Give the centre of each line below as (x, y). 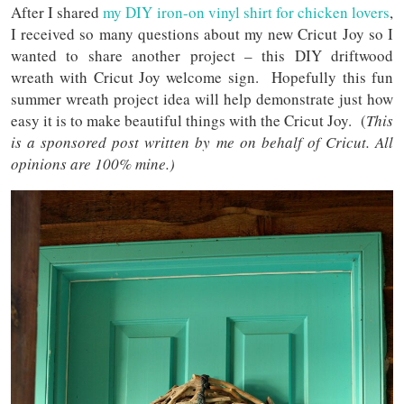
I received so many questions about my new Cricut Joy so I (202, 34)
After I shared (57, 12)
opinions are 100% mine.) (93, 164)
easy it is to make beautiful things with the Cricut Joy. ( (188, 120)
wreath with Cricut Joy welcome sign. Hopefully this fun (202, 77)
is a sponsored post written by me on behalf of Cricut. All (202, 142)
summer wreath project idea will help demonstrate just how (202, 99)
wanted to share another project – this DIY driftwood (202, 55)
